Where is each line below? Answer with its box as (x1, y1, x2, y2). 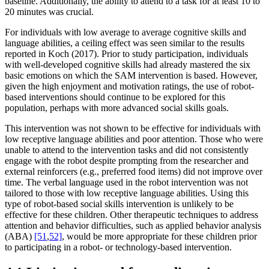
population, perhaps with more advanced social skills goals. (5, 102, 229, 113)
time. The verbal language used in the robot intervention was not (5, 177, 248, 187)
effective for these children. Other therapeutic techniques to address (5, 209, 258, 220)
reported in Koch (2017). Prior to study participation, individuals (5, 48, 248, 59)
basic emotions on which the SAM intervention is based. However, (5, 70, 258, 80)
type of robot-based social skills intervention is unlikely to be (5, 198, 234, 209)
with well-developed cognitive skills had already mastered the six (5, 59, 250, 70)
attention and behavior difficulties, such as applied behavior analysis (5, 220, 261, 231)
